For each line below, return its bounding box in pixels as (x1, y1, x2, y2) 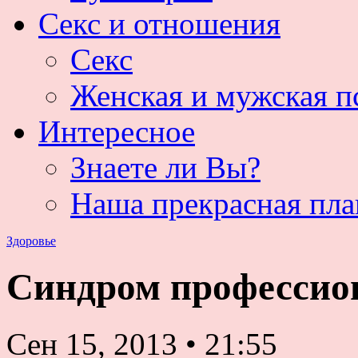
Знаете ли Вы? (70, 150, 261, 185)
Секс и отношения (38, 6, 280, 41)
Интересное (38, 114, 195, 149)
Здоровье (6, 234, 56, 248)
